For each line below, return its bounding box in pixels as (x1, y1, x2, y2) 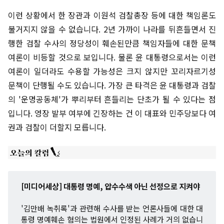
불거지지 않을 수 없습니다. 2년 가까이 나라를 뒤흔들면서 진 (8, 23, 216, 35)
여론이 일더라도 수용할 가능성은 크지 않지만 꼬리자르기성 (8, 65, 216, 77)
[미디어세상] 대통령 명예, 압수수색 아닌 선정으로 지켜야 (20, 180, 200, 192)
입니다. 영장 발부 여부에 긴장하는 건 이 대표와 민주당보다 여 (8, 107, 216, 119)
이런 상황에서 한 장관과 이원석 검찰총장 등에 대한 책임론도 (8, 9, 216, 21)
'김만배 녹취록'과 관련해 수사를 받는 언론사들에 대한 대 (20, 202, 203, 214)
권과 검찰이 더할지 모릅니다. (8, 121, 106, 133)
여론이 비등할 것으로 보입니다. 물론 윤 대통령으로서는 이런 (8, 51, 216, 63)
